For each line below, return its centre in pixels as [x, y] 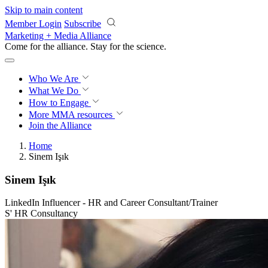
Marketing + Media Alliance [58, 36]
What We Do [55, 91]
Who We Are [55, 79]
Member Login [33, 24]
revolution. [157, 46]
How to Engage [60, 103]
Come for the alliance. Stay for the [71, 46]
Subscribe [83, 24]
